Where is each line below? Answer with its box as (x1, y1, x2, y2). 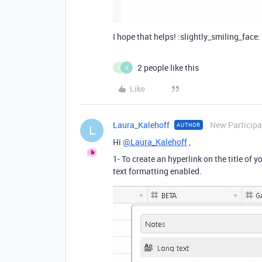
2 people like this (137, 62, 199, 74)
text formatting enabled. (113, 166, 202, 177)
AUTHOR (177, 121, 201, 129)
